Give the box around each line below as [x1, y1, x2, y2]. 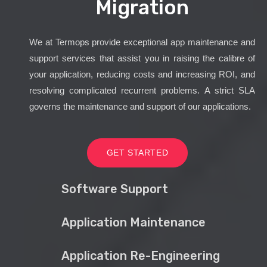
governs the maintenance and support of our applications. [29, 101, 251, 112]
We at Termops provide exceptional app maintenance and [29, 37, 255, 48]
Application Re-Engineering [61, 249, 220, 263]
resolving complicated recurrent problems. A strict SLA [29, 85, 255, 96]
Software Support [61, 182, 168, 197]
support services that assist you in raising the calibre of [29, 53, 255, 64]
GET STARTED [106, 148, 169, 158]
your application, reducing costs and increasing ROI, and [29, 69, 255, 80]
